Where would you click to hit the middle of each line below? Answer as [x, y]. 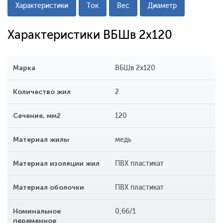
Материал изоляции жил [56, 164]
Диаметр [162, 6]
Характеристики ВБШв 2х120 [90, 35]
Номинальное [37, 212]
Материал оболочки [49, 188]
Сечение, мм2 [37, 116]
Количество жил [42, 92]
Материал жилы [41, 140]
